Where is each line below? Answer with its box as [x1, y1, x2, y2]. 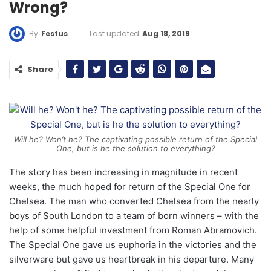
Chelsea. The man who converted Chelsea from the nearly [9, 195, 259, 207]
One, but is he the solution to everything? [56, 143, 215, 154]
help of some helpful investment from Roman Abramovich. [9, 224, 257, 237]
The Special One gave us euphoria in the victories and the [9, 239, 256, 251]
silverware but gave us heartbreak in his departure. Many [9, 253, 254, 266]
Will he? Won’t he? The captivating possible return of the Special [14, 134, 257, 145]
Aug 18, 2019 [142, 28, 190, 39]
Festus [41, 28, 68, 39]
